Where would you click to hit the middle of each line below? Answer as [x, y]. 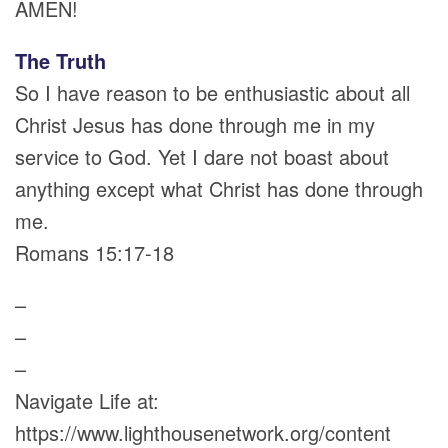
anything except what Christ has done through [219, 188]
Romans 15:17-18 [94, 252]
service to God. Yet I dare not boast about [202, 156]
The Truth [60, 60]
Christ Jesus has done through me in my [195, 124]
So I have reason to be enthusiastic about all [212, 92]
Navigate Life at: [87, 400]
